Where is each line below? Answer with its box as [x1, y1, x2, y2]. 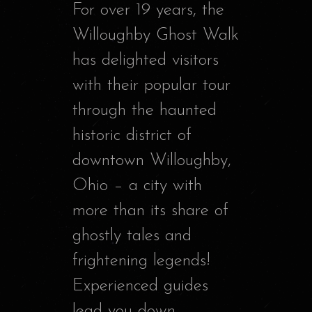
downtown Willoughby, [72, 152, 231, 170]
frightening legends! [72, 252, 210, 270]
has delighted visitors [72, 52, 219, 70]
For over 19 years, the [72, 1, 224, 19]
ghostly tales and [72, 227, 192, 245]
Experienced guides [72, 277, 208, 295]
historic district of [72, 127, 192, 145]
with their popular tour [72, 77, 231, 95]
